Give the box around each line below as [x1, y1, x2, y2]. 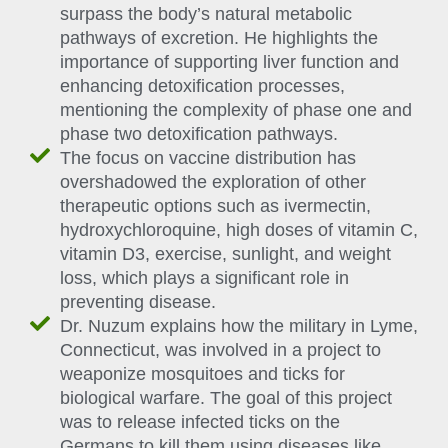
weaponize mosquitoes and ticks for [60, 364, 345, 385]
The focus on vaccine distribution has [60, 148, 356, 169]
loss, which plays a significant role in [60, 268, 349, 289]
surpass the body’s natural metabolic [60, 4, 352, 25]
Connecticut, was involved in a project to [60, 340, 381, 361]
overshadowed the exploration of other [60, 172, 366, 193]
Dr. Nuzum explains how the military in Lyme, [60, 316, 418, 337]
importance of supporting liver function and [60, 52, 399, 73]
